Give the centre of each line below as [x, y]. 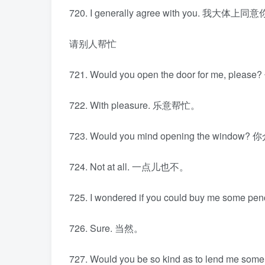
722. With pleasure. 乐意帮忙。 [135, 105]
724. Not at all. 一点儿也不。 [129, 167]
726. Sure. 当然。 [106, 228]
